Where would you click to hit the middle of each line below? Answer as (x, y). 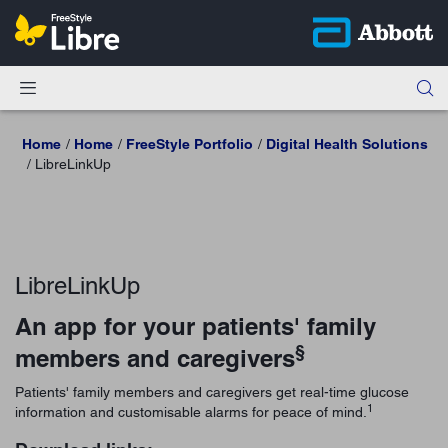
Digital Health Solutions (346, 143)
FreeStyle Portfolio (189, 143)
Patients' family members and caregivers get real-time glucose (212, 391)
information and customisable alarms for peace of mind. (191, 411)
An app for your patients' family (195, 325)
